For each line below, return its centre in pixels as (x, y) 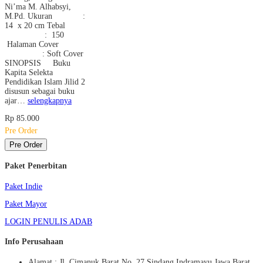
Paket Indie (23, 186)
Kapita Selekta (29, 72)
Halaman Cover (32, 44)
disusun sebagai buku (40, 91)
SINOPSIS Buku (38, 63)
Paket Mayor (26, 204)
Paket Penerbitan (36, 166)
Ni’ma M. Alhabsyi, (38, 6)
